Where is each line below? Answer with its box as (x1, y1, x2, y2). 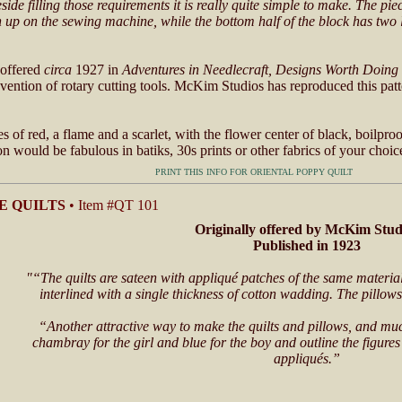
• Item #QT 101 (66, 197, 159, 213)
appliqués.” (274, 351, 340, 366)
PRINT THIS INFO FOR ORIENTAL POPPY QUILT (154, 167, 353, 177)
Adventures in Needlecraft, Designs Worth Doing (122, 62, 398, 77)
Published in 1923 (253, 238, 361, 253)
